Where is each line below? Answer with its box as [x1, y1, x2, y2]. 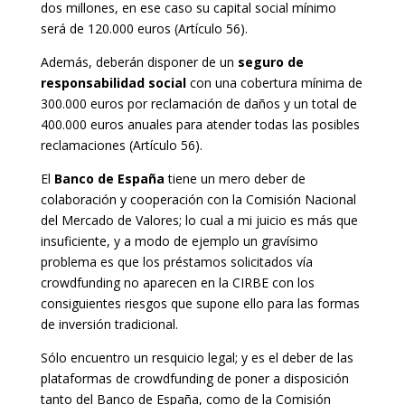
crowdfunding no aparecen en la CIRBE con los [40, 273, 315, 291]
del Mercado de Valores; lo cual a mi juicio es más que [40, 211, 358, 229]
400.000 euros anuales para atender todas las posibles [40, 115, 360, 133]
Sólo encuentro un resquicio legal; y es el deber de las [40, 348, 353, 366]
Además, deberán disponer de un [40, 52, 238, 71]
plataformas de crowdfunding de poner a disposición [40, 369, 349, 387]
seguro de [237, 52, 304, 71]
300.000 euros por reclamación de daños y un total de [40, 94, 357, 112]
